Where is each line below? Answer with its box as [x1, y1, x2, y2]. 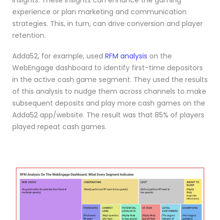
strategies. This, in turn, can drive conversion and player [12, 19, 203, 29]
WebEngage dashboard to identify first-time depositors [12, 63, 203, 73]
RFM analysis [105, 51, 147, 61]
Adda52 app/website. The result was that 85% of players [12, 110, 204, 120]
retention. [12, 30, 46, 41]
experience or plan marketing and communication [12, 7, 187, 17]
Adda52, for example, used [12, 51, 105, 61]
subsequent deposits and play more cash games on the [12, 98, 205, 109]
